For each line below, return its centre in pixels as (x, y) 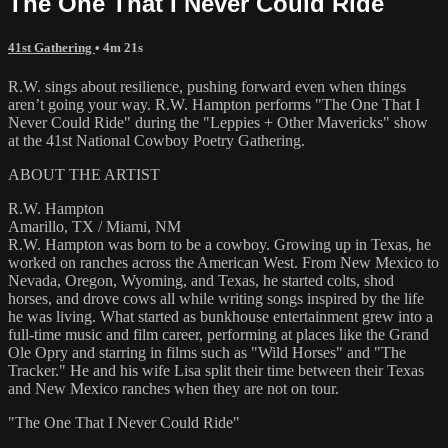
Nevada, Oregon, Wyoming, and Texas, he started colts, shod (201, 280)
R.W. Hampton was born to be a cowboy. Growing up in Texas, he (219, 244)
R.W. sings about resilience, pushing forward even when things (207, 86)
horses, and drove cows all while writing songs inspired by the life (216, 298)
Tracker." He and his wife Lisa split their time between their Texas (216, 370)
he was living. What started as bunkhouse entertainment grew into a (220, 316)
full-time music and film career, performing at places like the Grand (218, 334)
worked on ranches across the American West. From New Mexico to (223, 262)
